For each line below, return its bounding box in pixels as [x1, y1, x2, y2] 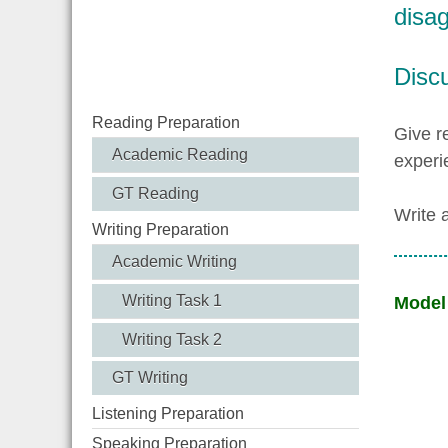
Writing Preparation [92, 220, 229, 238]
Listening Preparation [92, 404, 244, 422]
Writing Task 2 [122, 330, 222, 348]
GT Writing [112, 368, 188, 386]
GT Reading [112, 184, 199, 202]
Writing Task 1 [122, 291, 222, 309]
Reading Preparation [92, 113, 240, 131]
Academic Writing [112, 252, 237, 270]
